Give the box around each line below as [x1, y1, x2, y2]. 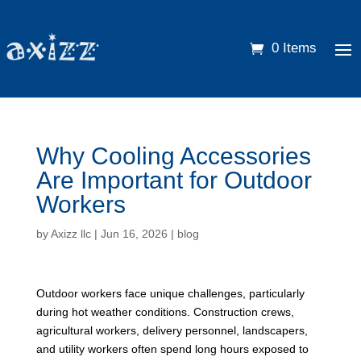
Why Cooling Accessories [35, 142, 311, 169]
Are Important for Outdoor [35, 166, 312, 193]
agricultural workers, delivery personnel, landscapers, [35, 323, 308, 337]
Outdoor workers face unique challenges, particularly [35, 286, 305, 300]
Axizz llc [50, 226, 91, 240]
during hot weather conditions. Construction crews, [35, 305, 294, 318]
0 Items [272, 40, 317, 56]
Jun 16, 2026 [100, 226, 168, 240]
